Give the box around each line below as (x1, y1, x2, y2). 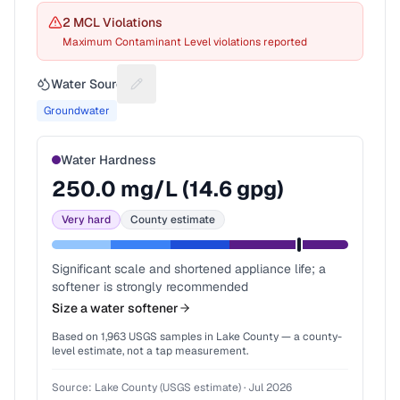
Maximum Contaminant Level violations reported (62, 35, 307, 49)
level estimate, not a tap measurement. (52, 344, 248, 358)
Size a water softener (52, 300, 179, 316)
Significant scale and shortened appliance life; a (52, 261, 326, 277)
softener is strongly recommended (52, 279, 248, 295)
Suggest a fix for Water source (135, 83, 333, 103)
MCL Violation (71, 14, 155, 30)
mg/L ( (116, 175, 189, 203)
